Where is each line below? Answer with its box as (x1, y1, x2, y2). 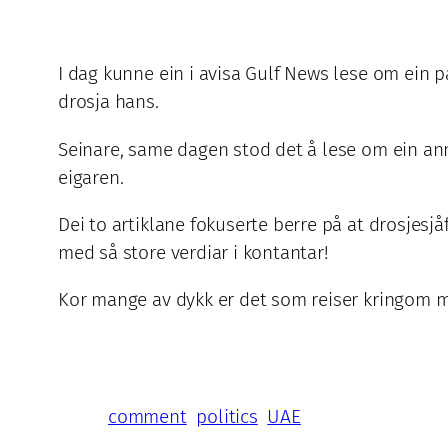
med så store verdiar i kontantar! (58, 240, 329, 264)
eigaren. (58, 165, 124, 189)
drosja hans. (58, 90, 159, 114)
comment (108, 405, 187, 429)
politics (196, 405, 258, 429)
